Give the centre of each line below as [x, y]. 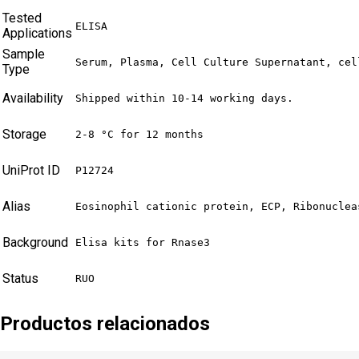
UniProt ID [31, 170]
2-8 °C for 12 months [139, 134]
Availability [33, 98]
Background [35, 242]
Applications [37, 33]
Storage [24, 134]
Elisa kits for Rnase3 [143, 242]
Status [20, 278]
